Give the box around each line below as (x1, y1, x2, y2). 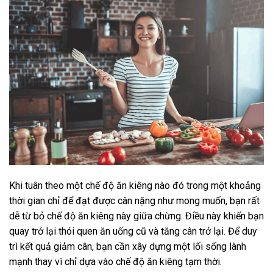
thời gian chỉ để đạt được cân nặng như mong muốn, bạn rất (9, 194, 260, 207)
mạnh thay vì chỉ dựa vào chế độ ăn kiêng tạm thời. (9, 255, 222, 268)
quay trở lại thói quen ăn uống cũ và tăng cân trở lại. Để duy (9, 225, 257, 237)
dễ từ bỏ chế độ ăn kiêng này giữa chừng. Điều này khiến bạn (9, 210, 264, 222)
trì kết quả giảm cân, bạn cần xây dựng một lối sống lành (9, 240, 246, 252)
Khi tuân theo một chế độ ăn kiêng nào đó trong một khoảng (9, 179, 261, 191)
